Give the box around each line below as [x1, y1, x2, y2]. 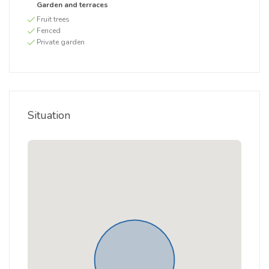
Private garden [37, 37, 85, 47]
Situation [28, 108, 70, 122]
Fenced [37, 26, 61, 35]
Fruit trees [37, 14, 70, 24]
